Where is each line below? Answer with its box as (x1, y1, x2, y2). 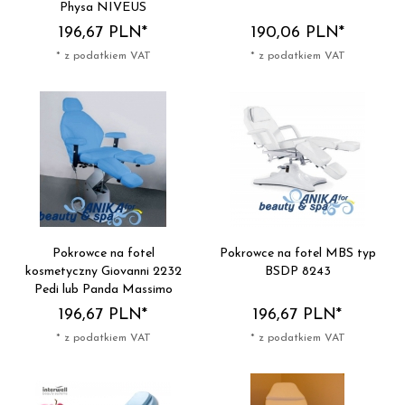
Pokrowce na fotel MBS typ (219, 247, 376, 261)
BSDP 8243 (264, 265, 331, 279)
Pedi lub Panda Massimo (33, 283, 173, 297)
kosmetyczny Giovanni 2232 (24, 265, 182, 279)
